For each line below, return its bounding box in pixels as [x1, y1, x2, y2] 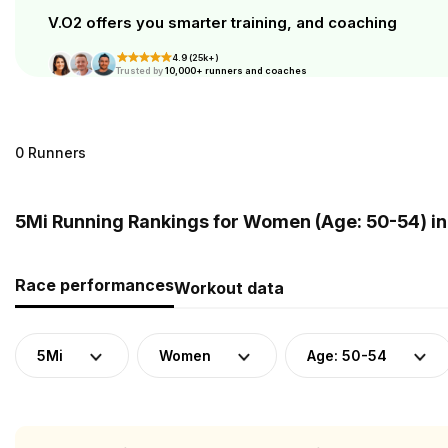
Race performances [15, 275, 174, 295]
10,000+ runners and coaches [164, 65, 307, 76]
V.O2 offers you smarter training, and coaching [48, 13, 397, 32]
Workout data [174, 278, 284, 298]
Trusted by [114, 65, 165, 76]
